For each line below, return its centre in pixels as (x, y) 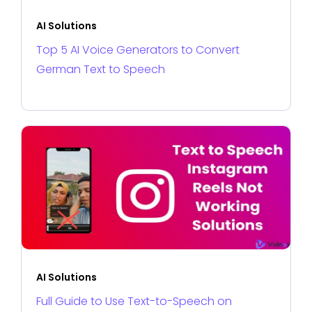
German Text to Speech (101, 69)
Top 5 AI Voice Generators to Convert (138, 49)
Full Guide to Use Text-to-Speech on (134, 301)
